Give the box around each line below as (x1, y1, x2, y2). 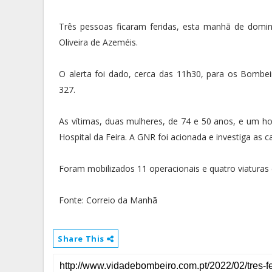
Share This (58, 233, 107, 244)
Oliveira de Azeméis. (59, 36, 138, 48)
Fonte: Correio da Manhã (59, 194, 157, 206)
